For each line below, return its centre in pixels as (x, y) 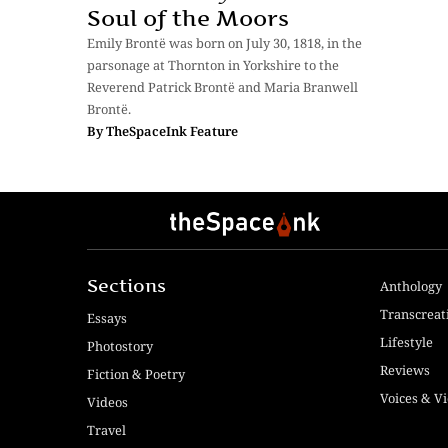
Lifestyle (406, 342)
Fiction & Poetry (136, 374)
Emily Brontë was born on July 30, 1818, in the (224, 43)
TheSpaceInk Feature (172, 131)
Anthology (410, 286)
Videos (107, 402)
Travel (106, 430)
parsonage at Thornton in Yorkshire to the (213, 65)
